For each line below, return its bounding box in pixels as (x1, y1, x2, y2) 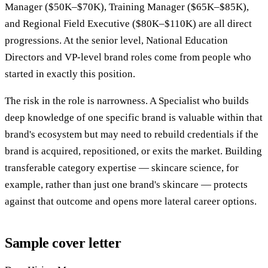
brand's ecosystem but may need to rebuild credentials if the (5, 128, 258, 140)
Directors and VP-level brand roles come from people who (5, 51, 251, 63)
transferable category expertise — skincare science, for (5, 162, 239, 173)
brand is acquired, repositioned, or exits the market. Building (5, 145, 262, 157)
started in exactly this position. (5, 68, 135, 80)
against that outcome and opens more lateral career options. (5, 195, 257, 207)
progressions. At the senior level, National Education (5, 34, 228, 46)
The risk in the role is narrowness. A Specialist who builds (5, 95, 249, 106)
